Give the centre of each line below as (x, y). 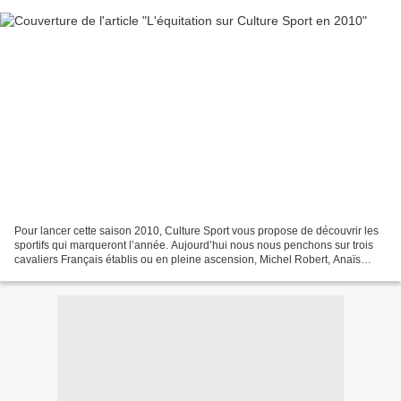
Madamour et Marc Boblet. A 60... (95, 273)
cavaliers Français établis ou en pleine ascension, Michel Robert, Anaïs (188, 259)
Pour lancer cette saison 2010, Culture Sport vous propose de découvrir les (196, 230)
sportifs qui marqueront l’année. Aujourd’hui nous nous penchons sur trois (194, 245)
